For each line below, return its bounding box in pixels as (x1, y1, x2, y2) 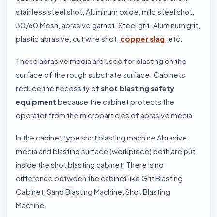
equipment (16, 97, 56, 106)
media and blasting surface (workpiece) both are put (16, 146, 195, 155)
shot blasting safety (101, 83, 174, 93)
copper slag (120, 34, 165, 43)
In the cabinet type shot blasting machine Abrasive (16, 133, 187, 142)
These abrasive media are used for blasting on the (16, 56, 186, 65)
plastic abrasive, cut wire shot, (16, 34, 120, 43)
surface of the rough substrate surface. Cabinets (16, 70, 185, 79)
